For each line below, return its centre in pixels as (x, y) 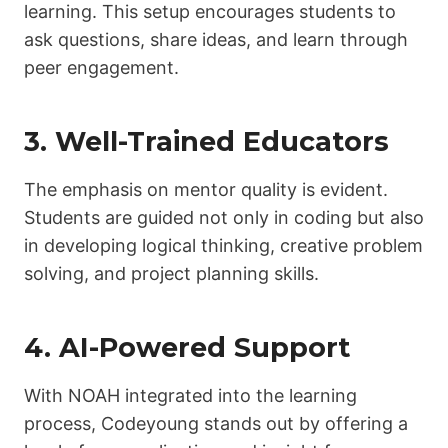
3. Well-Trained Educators (206, 142)
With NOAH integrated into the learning (190, 395)
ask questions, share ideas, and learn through (216, 39)
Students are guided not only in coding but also (224, 217)
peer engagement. (101, 67)
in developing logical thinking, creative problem (223, 245)
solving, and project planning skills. (171, 273)
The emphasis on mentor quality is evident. (206, 189)
